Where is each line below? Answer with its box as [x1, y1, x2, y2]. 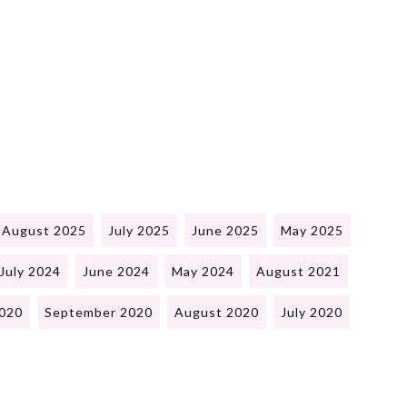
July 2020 [281, 304, 342, 321]
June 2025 [192, 223, 259, 239]
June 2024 [83, 263, 150, 280]
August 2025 [2, 223, 86, 239]
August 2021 [256, 263, 341, 280]
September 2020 [45, 304, 153, 321]
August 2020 [174, 304, 259, 321]
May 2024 [172, 263, 234, 280]
